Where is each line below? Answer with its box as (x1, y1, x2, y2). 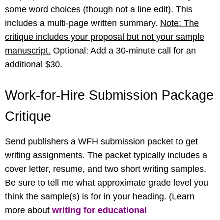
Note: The (160, 18, 199, 28)
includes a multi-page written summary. (5, 18, 160, 28)
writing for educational (52, 205, 147, 215)
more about (5, 205, 52, 215)
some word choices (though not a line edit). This (5, 4, 192, 14)
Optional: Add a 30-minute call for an (51, 45, 196, 55)
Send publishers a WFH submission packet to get (5, 136, 198, 146)
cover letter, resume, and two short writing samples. (5, 164, 206, 174)
